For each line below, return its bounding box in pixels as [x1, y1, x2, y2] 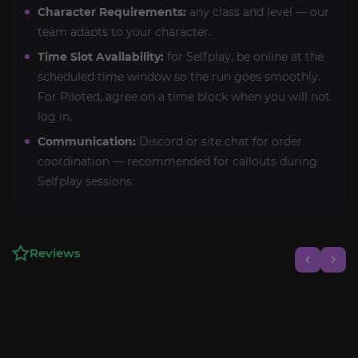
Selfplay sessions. [38, 174, 134, 189]
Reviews [30, 245, 81, 261]
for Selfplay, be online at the [164, 50, 324, 64]
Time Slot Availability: [38, 50, 164, 64]
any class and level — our [186, 5, 329, 19]
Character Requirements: [38, 5, 186, 19]
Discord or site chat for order [136, 134, 302, 149]
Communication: [38, 134, 136, 149]
